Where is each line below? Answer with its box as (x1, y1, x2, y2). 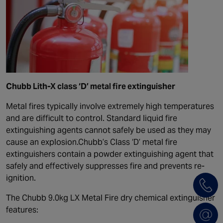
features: (6, 205, 38, 215)
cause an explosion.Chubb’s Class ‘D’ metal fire (6, 137, 177, 147)
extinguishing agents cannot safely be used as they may (6, 125, 211, 135)
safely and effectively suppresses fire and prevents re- (6, 161, 205, 171)
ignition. (6, 173, 36, 183)
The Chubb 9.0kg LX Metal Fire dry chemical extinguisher (6, 193, 215, 203)
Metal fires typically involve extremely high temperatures (6, 101, 214, 111)
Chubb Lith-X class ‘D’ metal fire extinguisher (6, 81, 175, 92)
